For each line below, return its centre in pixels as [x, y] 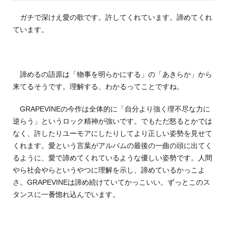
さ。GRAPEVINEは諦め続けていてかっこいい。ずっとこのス [111, 182]
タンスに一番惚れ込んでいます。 [66, 195]
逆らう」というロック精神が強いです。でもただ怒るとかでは [112, 121]
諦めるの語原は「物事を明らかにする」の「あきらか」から [112, 75]
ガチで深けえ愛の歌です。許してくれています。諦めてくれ [112, 18]
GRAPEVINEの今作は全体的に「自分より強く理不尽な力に [111, 109]
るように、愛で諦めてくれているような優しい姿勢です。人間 [112, 158]
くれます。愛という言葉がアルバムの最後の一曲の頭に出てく [112, 146]
